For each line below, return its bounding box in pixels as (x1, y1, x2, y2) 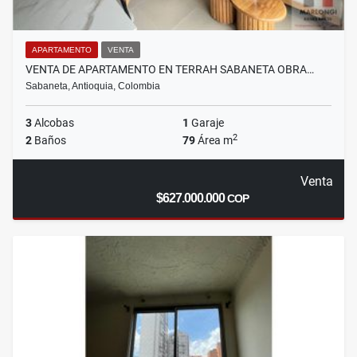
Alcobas (32, 116, 74, 130)
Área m (195, 134, 233, 147)
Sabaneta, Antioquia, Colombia (25, 80, 160, 92)
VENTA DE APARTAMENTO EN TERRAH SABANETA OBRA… (25, 63, 314, 76)
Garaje (189, 116, 224, 130)
